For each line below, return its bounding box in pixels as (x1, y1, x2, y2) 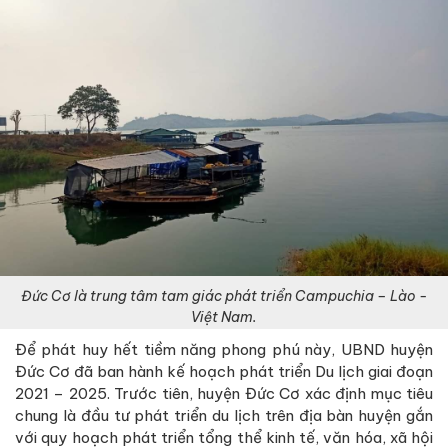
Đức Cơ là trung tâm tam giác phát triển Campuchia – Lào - (20, 286, 428, 305)
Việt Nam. (191, 307, 257, 326)
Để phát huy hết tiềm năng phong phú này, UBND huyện (15, 339, 433, 359)
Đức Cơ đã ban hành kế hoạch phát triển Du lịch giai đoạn (15, 361, 433, 381)
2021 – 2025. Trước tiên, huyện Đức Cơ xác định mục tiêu (15, 383, 433, 403)
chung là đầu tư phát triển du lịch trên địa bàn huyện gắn (15, 405, 433, 425)
